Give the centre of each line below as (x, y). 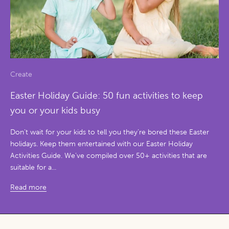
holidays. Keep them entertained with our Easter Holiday (101, 144)
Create (21, 75)
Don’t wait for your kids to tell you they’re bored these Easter (110, 132)
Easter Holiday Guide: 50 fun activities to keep (107, 96)
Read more (28, 188)
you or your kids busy (55, 111)
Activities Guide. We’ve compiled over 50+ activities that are (109, 156)
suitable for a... (33, 168)
